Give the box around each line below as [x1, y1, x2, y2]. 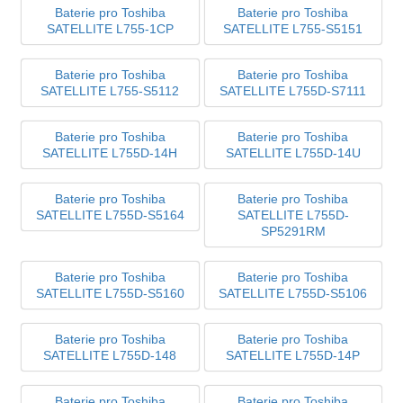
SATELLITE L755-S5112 [40, 84, 180, 99]
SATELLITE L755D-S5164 [35, 208, 184, 223]
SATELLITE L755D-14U [225, 146, 361, 161]
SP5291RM [260, 224, 326, 239]
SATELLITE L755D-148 [43, 348, 177, 363]
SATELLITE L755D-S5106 [219, 286, 368, 301]
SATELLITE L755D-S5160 [35, 286, 184, 301]
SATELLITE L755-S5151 [223, 22, 363, 37]
